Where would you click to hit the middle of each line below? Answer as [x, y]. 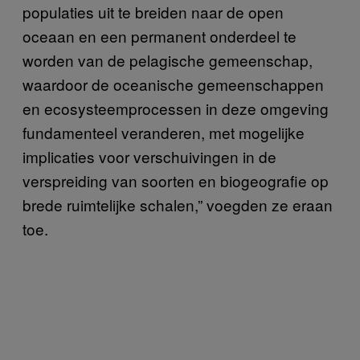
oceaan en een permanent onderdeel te [160, 35]
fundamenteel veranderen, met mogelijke [164, 132]
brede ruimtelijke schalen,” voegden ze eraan [178, 204]
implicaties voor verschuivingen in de [149, 156]
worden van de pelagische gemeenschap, [168, 59]
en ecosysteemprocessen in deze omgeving [176, 108]
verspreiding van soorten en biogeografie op [176, 180]
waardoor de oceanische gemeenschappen [173, 84]
